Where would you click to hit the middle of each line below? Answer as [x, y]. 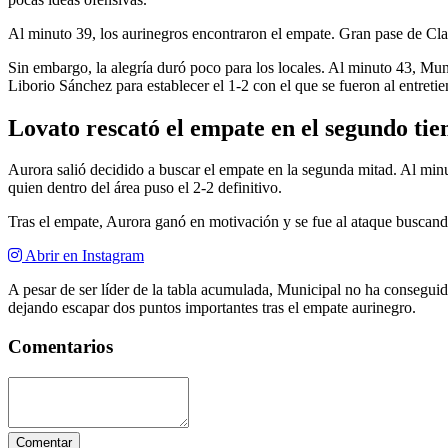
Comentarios [60, 347]
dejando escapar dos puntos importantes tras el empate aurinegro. [212, 308]
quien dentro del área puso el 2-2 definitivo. [145, 188]
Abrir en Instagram [83, 256]
